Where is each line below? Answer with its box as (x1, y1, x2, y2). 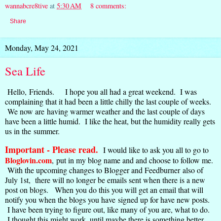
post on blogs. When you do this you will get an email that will (5, 184, 203, 195)
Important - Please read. (5, 143, 101, 156)
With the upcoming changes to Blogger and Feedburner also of (5, 164, 203, 175)
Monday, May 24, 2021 (5, 42, 78, 53)
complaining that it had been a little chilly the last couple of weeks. (5, 96, 211, 107)
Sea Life (5, 62, 45, 79)
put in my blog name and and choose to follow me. (56, 154, 213, 165)
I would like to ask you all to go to (101, 144, 209, 155)
